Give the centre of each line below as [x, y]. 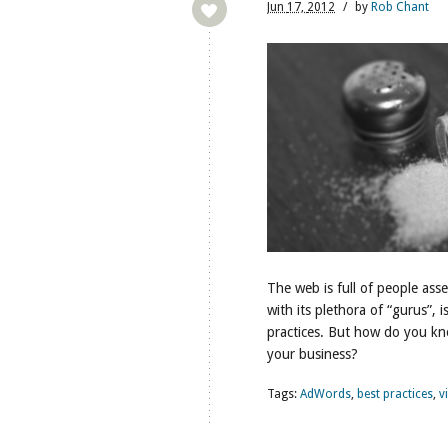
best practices [395, 394]
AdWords [325, 394]
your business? [312, 354]
